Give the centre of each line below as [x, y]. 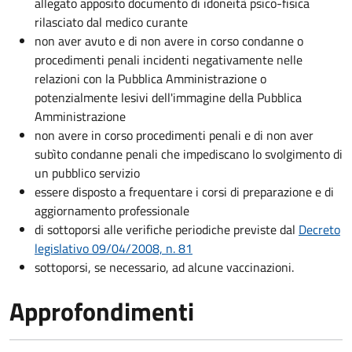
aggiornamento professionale [112, 210]
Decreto [319, 229]
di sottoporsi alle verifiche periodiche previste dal [167, 229]
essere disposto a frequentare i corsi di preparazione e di [184, 191]
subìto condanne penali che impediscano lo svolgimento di [189, 154]
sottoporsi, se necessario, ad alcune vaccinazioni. [164, 267]
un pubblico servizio [87, 172]
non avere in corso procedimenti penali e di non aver [174, 135]
